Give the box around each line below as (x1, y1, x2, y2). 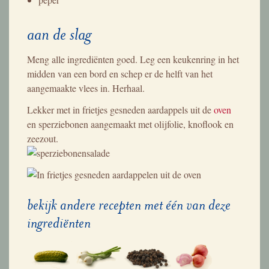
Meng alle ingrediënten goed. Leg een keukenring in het (27, 52, 239, 65)
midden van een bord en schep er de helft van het (27, 67, 213, 80)
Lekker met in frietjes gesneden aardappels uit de (27, 103, 214, 116)
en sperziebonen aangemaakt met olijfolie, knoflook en (27, 117, 234, 130)
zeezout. (27, 131, 58, 145)
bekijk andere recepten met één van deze (27, 195, 231, 214)
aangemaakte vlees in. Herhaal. (27, 81, 145, 94)
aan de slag (27, 23, 91, 45)
